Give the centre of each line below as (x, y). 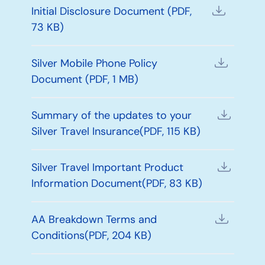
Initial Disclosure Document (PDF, (111, 11)
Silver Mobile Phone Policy (94, 63)
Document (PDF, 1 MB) (85, 79)
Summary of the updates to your (111, 115)
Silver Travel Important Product (107, 167)
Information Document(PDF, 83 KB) (117, 183)
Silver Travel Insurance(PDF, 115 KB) (116, 131)
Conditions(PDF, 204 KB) (91, 235)
